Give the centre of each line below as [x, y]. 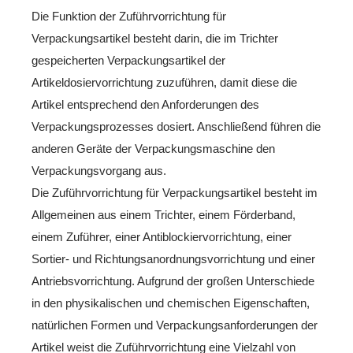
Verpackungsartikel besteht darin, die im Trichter [155, 38]
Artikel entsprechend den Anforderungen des [145, 104]
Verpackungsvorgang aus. [99, 171]
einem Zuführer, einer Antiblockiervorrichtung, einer [162, 237]
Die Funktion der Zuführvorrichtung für [129, 16]
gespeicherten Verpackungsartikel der [128, 60]
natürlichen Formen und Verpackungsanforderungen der [175, 325]
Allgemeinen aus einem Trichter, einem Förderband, [163, 215]
